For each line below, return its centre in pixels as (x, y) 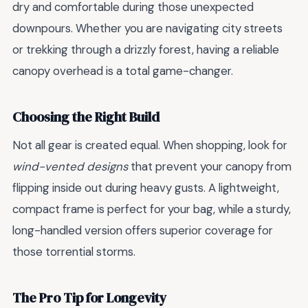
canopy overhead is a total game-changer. (123, 71)
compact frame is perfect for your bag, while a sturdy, (152, 209)
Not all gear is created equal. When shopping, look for (150, 145)
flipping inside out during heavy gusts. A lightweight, (146, 188)
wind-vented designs (70, 167)
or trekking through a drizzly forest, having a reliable (146, 50)
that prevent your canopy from (210, 167)
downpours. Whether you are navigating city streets (147, 29)
